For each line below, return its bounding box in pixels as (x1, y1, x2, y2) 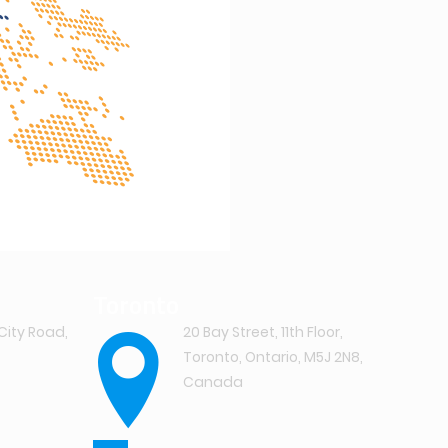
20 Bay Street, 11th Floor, (183, 322, 344, 342)
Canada (183, 372, 244, 392)
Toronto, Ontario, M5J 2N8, (183, 347, 364, 367)
